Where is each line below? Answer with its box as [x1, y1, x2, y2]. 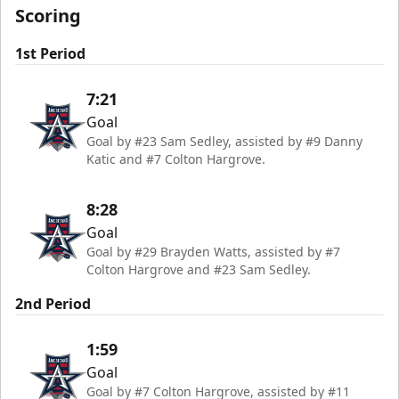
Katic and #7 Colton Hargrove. [86, 150, 265, 167]
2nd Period [15, 293, 91, 313]
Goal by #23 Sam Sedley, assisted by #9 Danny [86, 132, 362, 150]
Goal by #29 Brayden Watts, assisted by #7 [86, 242, 340, 260]
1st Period [15, 43, 85, 63]
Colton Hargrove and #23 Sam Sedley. [86, 260, 311, 278]
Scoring [15, 3, 81, 28]
